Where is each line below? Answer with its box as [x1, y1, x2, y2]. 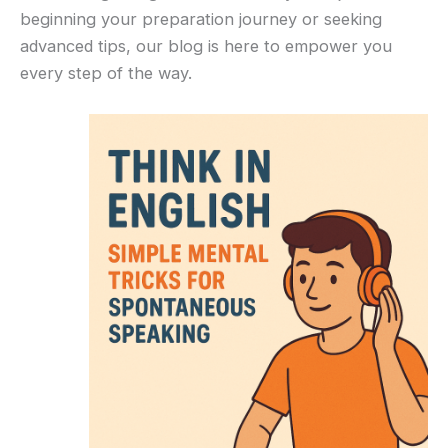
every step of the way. [20, 63, 192, 84]
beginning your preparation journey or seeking [20, 9, 382, 30]
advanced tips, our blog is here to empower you [20, 36, 392, 57]
